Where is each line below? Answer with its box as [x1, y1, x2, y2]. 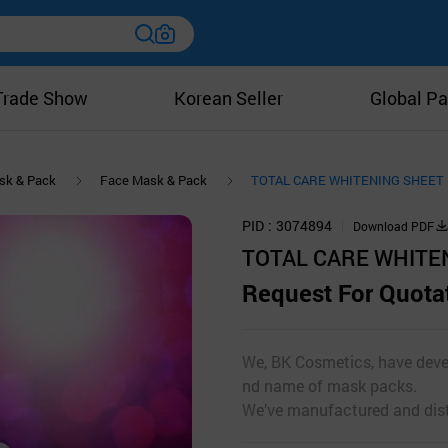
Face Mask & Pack [100, 171, 207, 190]
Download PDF [353, 217, 434, 234]
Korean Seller [174, 86, 284, 110]
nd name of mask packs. [242, 374, 417, 396]
